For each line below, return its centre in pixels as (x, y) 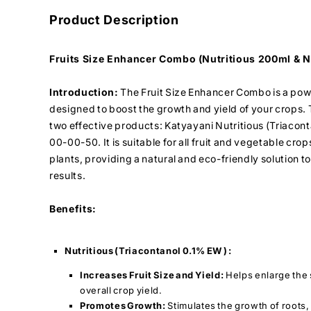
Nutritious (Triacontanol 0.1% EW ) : (148, 250)
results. (68, 175)
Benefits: (73, 208)
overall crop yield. (121, 290)
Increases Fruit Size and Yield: (152, 275)
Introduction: (84, 92)
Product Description (114, 20)
